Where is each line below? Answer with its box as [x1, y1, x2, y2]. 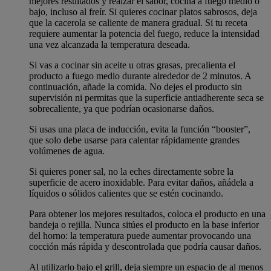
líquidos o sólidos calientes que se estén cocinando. [29, 188, 223, 198]
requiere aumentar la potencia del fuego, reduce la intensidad [29, 28, 260, 39]
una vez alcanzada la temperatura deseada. [29, 39, 190, 50]
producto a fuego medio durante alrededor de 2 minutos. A [29, 70, 251, 81]
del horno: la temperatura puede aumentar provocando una [29, 230, 251, 241]
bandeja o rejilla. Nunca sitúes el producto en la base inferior [29, 219, 259, 230]
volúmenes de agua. [29, 145, 105, 156]
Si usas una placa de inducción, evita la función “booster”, [29, 123, 250, 134]
